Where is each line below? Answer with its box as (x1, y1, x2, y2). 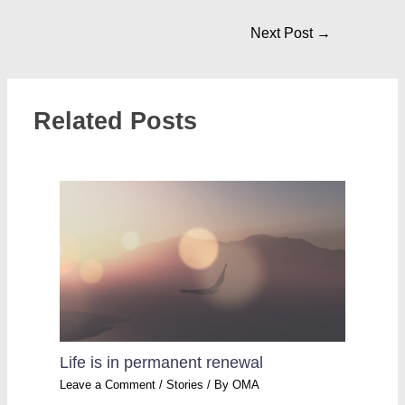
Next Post (250, 24, 317, 41)
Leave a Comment (60, 377, 156, 391)
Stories (166, 377, 204, 391)
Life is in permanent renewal (60, 353, 264, 372)
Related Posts (33, 107, 198, 136)
